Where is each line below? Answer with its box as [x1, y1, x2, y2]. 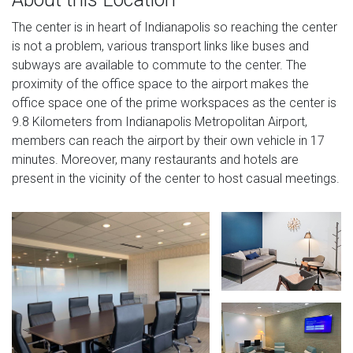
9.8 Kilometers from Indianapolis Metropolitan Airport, [12, 113, 307, 129]
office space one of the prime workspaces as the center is [12, 95, 336, 110]
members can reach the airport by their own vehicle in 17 [12, 132, 325, 148]
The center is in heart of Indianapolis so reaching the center [12, 19, 337, 35]
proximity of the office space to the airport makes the [12, 76, 309, 91]
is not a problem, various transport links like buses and [12, 38, 309, 54]
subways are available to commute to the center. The [12, 57, 307, 72]
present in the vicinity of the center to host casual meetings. [12, 170, 340, 186]
